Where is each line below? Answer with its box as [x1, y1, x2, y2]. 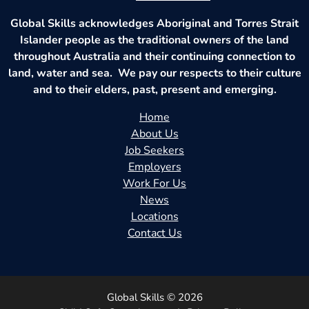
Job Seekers [125, 142, 184, 158]
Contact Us [127, 225, 182, 241]
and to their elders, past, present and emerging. [32, 81, 277, 97]
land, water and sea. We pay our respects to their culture [8, 65, 301, 81]
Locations [130, 208, 179, 224]
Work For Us [123, 175, 186, 191]
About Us [130, 126, 179, 141]
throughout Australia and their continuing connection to [14, 48, 295, 64]
